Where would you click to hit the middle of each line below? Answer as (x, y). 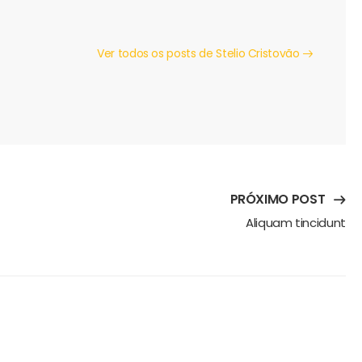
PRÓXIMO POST (278, 199)
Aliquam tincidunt (295, 222)
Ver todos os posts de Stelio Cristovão (200, 53)
